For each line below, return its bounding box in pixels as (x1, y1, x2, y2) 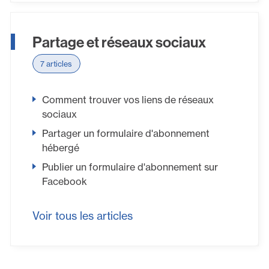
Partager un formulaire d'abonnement (41, 127, 210, 140)
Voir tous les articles (32, 208, 133, 223)
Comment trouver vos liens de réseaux (41, 94, 214, 106)
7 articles (40, 58, 73, 68)
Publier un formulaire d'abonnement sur (41, 161, 218, 174)
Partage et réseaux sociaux (32, 32, 206, 52)
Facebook (41, 175, 87, 188)
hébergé (41, 142, 79, 154)
